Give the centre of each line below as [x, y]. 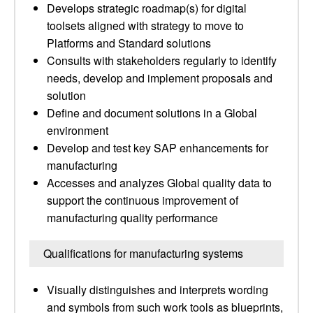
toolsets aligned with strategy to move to [145, 26]
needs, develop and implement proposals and [160, 78]
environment [78, 130]
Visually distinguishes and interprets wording [158, 290]
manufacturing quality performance [132, 218]
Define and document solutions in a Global [152, 113]
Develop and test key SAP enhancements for [158, 148]
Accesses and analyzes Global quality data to [159, 183]
